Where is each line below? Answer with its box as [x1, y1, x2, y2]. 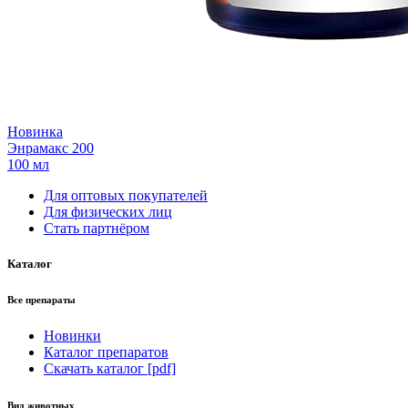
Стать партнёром [44, 219, 149, 236]
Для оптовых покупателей [44, 187, 208, 203]
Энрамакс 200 [7, 139, 94, 156]
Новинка [7, 123, 63, 139]
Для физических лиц [44, 203, 172, 219]
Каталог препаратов [44, 343, 168, 360]
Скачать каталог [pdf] [44, 360, 176, 376]
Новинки [44, 327, 101, 343]
